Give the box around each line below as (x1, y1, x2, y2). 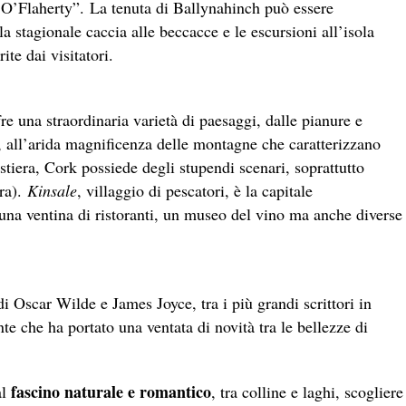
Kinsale (27, 179, 77, 201)
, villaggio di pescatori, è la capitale (77, 179, 313, 201)
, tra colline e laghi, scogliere (211, 380, 403, 402)
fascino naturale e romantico (11, 379, 211, 403)
